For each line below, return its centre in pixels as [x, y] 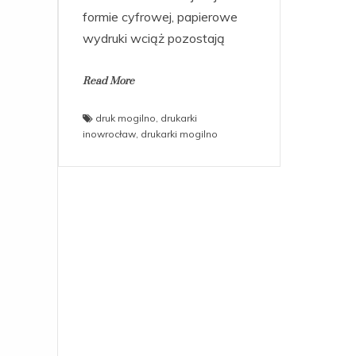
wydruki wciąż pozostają [154, 38]
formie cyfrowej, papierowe [160, 16]
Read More [108, 81]
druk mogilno [126, 118]
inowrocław [109, 133]
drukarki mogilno [179, 133]
